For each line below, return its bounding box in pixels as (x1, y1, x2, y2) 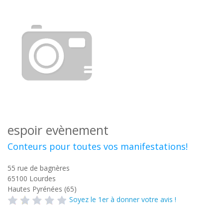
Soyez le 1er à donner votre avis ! (69, 195, 176, 204)
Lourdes (29, 174, 56, 183)
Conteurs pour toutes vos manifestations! (7, 140, 188, 152)
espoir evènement (7, 121, 109, 138)
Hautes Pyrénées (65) (7, 184, 77, 194)
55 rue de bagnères (7, 163, 70, 173)
